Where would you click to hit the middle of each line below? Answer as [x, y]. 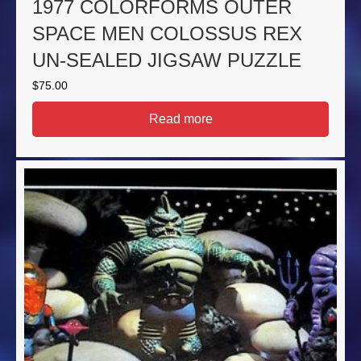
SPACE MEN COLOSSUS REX [167, 34]
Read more [180, 119]
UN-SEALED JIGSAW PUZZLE [167, 60]
